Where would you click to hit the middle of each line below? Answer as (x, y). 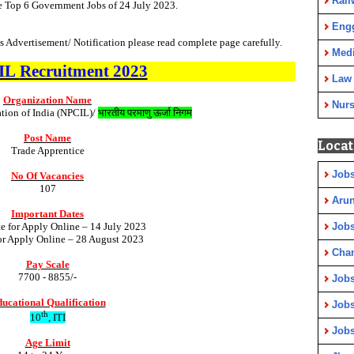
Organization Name (47, 100)
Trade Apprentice (47, 150)
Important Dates (47, 213)
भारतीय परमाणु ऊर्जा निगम (145, 112)
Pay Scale (47, 264)
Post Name (47, 137)
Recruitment (64, 71)
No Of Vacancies (47, 175)
